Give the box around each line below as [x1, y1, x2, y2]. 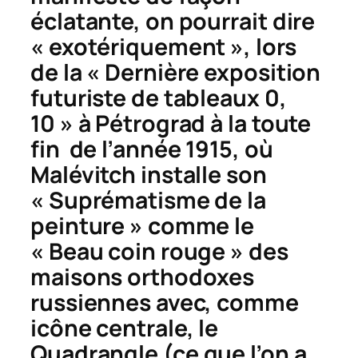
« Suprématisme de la [30, 185, 266, 217]
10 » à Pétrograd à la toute [30, 108, 312, 140]
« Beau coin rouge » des [30, 236, 288, 268]
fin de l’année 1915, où [30, 133, 273, 165]
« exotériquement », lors [30, 31, 296, 63]
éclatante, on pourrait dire [30, 6, 316, 38]
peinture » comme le [30, 210, 255, 242]
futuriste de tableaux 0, [30, 82, 287, 114]
